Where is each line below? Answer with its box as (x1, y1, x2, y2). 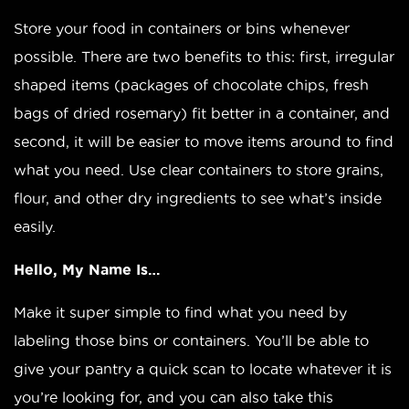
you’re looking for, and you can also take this (14, 388, 333, 405)
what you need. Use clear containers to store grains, (14, 161, 383, 178)
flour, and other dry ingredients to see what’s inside (14, 189, 382, 206)
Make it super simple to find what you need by (14, 303, 347, 320)
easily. (14, 217, 56, 235)
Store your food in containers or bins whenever (14, 19, 350, 37)
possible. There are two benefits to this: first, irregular (14, 47, 394, 65)
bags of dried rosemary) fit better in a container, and (14, 104, 390, 121)
